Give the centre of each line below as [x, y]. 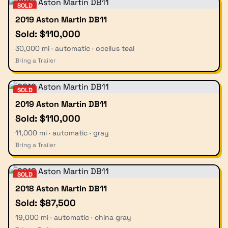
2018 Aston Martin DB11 [61, 189]
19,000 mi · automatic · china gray [73, 218]
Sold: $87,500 [46, 203]
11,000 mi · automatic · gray [62, 133]
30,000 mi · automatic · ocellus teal [75, 49]
